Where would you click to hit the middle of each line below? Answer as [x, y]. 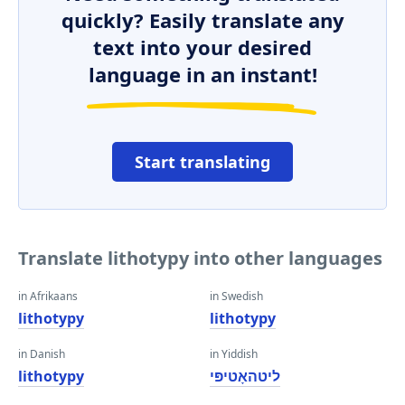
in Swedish [236, 296]
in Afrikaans [48, 296]
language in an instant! [202, 74]
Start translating [202, 162]
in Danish [42, 354]
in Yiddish [234, 354]
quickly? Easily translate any [202, 20]
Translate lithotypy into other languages [200, 258]
